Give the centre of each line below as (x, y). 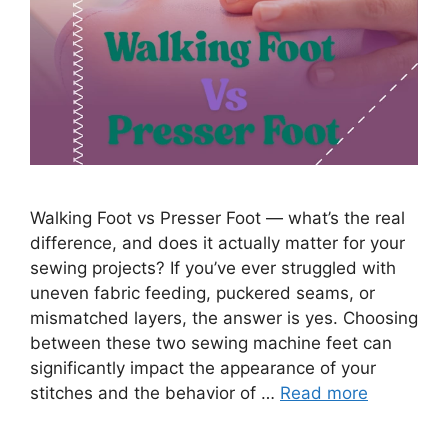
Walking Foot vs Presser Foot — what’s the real (217, 217)
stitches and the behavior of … (155, 392)
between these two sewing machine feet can (211, 342)
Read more (324, 392)
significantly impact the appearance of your (203, 367)
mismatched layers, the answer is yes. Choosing (224, 317)
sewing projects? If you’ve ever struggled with (213, 267)
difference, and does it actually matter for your (217, 242)
